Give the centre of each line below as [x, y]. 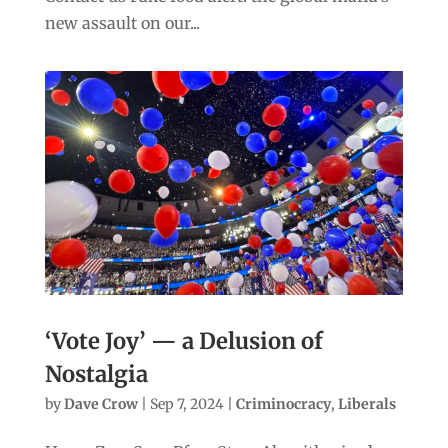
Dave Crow [100, 403]
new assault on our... [122, 22]
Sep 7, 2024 [186, 403]
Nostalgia [96, 373]
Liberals [366, 403]
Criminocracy [283, 403]
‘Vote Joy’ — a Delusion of [183, 340]
